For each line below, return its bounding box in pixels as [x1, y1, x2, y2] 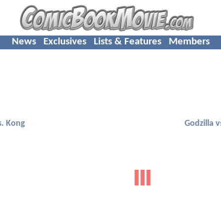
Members [168, 36, 210, 47]
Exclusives [43, 36, 86, 47]
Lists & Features [93, 36, 161, 47]
